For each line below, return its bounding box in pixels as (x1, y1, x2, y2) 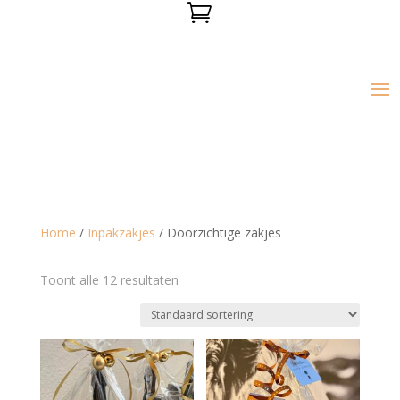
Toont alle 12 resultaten (39, 271, 179, 288)
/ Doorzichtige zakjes (154, 223, 281, 241)
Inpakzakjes (87, 223, 155, 241)
